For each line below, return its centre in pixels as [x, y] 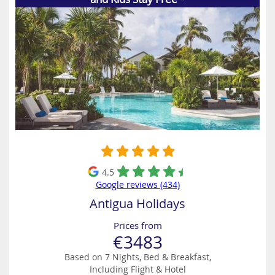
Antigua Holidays [137, 203]
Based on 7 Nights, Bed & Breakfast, [137, 257]
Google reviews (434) [137, 184]
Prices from [137, 225]
